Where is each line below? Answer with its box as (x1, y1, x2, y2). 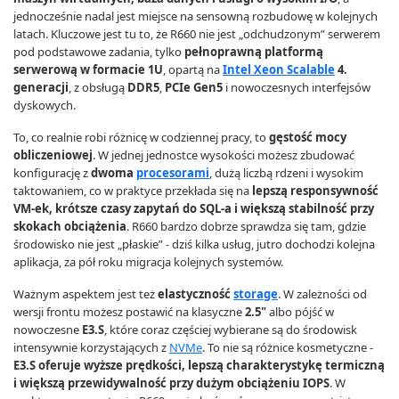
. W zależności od (278, 286, 367, 302)
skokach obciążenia (13, 218, 126, 234)
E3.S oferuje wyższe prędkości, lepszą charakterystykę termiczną (13, 357, 385, 373)
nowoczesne (13, 322, 82, 338)
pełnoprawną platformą (184, 44, 323, 60)
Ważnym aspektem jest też (13, 286, 158, 302)
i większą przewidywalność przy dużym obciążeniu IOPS (13, 375, 330, 391)
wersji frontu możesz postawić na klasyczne (13, 304, 245, 320)
